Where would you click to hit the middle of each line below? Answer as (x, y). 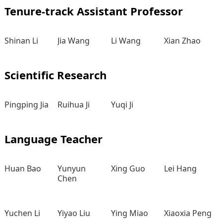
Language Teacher (53, 139)
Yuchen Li (22, 213)
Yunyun (72, 168)
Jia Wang (74, 41)
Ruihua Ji (74, 105)
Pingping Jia (26, 105)
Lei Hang (181, 168)
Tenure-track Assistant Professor (93, 11)
